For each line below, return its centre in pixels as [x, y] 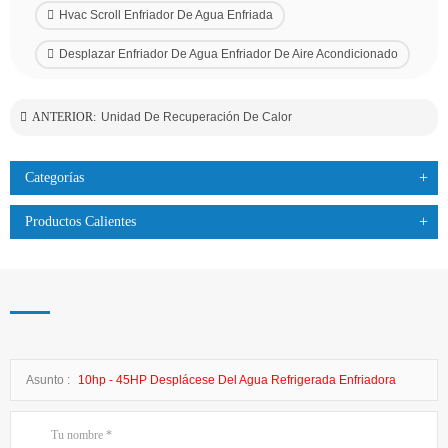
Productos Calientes [80, 222]
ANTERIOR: [64, 117]
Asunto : [49, 380]
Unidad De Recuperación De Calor [196, 117]
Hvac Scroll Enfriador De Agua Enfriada [166, 15]
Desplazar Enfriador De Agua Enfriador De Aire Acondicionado [228, 54]
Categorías [54, 178]
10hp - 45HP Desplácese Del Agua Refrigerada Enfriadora [237, 380]
